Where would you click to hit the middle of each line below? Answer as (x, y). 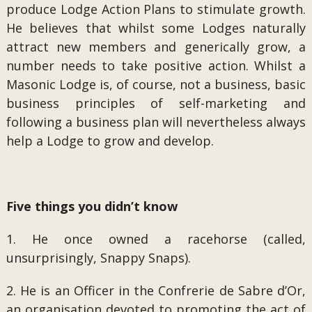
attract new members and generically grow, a (156, 47)
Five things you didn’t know (92, 206)
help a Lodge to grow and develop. (110, 141)
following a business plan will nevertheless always (156, 122)
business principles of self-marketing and (156, 103)
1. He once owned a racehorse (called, (156, 239)
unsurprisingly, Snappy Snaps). (98, 258)
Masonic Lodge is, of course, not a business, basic (156, 84)
